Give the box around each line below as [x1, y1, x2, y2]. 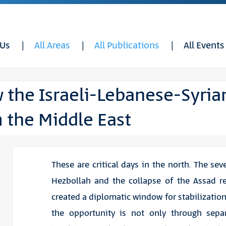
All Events [184, 39, 224, 52]
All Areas [34, 39, 70, 52]
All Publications [94, 39, 159, 52]
